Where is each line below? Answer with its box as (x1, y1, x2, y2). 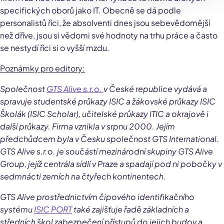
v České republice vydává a (103, 83, 207, 94)
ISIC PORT (34, 204, 72, 214)
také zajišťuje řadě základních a (72, 204, 189, 214)
